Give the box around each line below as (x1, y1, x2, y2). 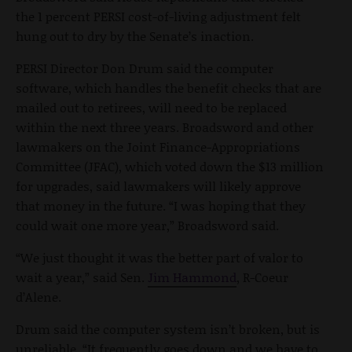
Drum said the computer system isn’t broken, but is (16, 320, 320, 339)
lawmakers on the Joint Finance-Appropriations (16, 137, 300, 156)
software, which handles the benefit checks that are (16, 79, 321, 97)
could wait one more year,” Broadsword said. (16, 216, 279, 235)
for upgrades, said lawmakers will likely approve (16, 177, 301, 196)
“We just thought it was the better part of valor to (16, 248, 303, 267)
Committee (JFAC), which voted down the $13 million (16, 157, 324, 176)
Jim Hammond (148, 268, 236, 287)
